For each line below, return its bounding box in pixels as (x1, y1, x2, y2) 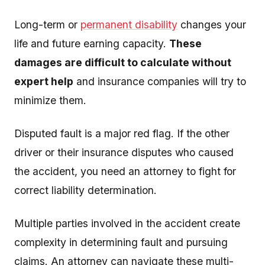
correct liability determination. (14, 184, 157, 196)
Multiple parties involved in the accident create (14, 217, 240, 230)
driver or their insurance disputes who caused (14, 146, 234, 159)
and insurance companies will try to (73, 75, 246, 88)
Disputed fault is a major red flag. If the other (14, 127, 230, 140)
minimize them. (14, 94, 86, 106)
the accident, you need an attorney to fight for (14, 165, 236, 177)
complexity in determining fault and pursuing (14, 236, 228, 248)
